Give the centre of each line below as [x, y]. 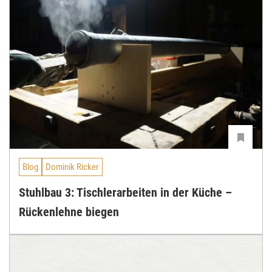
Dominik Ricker [72, 167]
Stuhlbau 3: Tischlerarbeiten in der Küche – [125, 193]
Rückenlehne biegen [69, 212]
